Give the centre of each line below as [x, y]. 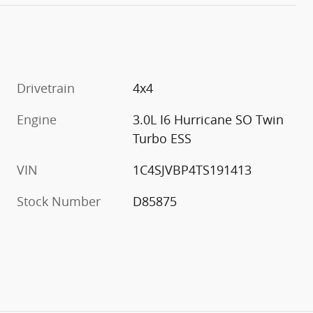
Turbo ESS [162, 138]
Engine [37, 119]
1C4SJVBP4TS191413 [192, 169]
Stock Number [59, 201]
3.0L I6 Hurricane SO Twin [209, 119]
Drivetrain [46, 88]
